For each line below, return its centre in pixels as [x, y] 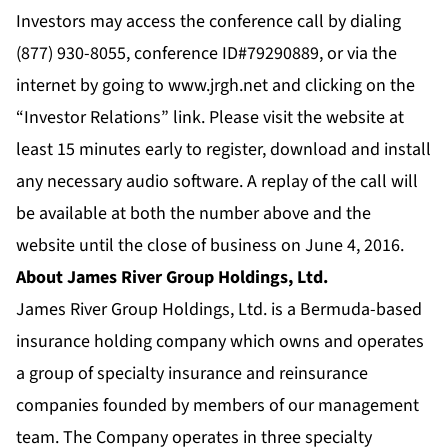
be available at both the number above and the [193, 214]
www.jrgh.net [218, 86]
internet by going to [92, 86]
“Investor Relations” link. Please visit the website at [210, 118]
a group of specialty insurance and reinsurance [192, 374]
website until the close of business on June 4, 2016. [210, 246]
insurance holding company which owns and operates [220, 342]
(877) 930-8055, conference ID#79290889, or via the [206, 54]
